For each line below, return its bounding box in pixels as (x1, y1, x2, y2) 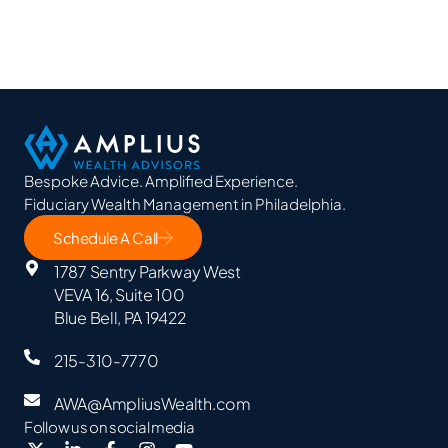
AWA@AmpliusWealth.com (54, 392, 251, 414)
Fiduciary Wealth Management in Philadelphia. (24, 193, 346, 213)
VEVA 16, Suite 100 (54, 283, 195, 305)
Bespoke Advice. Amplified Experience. (24, 170, 298, 190)
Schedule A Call (53, 227, 158, 247)
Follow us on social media (24, 416, 195, 436)
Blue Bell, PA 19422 (54, 306, 186, 328)
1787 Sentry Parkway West (54, 260, 251, 282)
